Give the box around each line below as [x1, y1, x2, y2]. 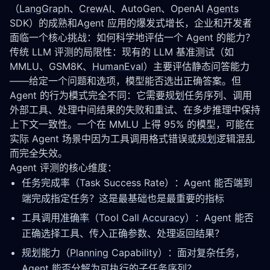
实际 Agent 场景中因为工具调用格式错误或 [10, 133, 197, 145]
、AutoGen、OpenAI [111, 2, 207, 14]
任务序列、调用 [184, 89, 252, 101]
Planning [70, 246, 108, 259]
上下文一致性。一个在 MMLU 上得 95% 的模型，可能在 [10, 118, 254, 130]
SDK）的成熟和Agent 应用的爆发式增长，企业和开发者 [10, 17, 252, 29]
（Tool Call [89, 212, 142, 224]
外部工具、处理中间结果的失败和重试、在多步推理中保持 [10, 104, 260, 116]
